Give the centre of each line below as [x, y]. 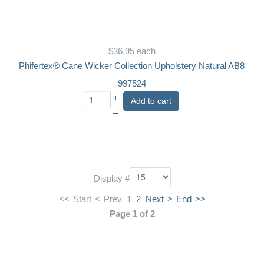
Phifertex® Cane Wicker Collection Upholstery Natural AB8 [132, 66]
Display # [111, 179]
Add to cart [151, 100]
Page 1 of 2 [132, 214]
